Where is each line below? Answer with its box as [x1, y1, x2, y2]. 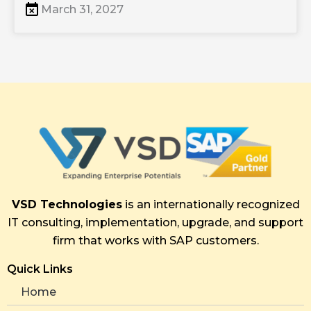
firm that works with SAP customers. [52, 234, 259, 248]
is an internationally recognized [121, 198, 300, 212]
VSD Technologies [11, 198, 122, 212]
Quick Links [7, 262, 73, 276]
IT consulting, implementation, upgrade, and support [8, 216, 303, 230]
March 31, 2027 [40, 3, 124, 17]
